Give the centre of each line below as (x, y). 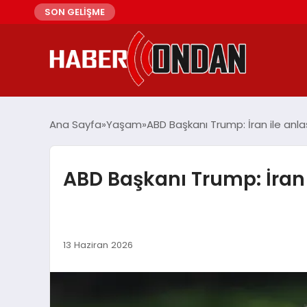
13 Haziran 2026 (98, 245)
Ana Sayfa (75, 125)
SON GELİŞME (75, 12)
